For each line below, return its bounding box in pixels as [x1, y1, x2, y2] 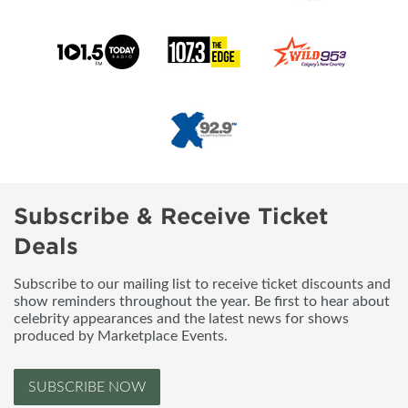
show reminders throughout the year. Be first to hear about [14, 293, 390, 309]
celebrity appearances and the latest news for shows [14, 311, 349, 326]
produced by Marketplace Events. [14, 328, 228, 343]
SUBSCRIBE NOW [28, 379, 146, 394]
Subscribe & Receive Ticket [14, 202, 329, 229]
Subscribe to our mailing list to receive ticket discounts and [14, 276, 391, 291]
